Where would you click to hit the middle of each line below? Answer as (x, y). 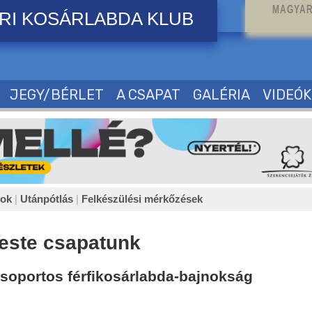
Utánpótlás (47, 199)
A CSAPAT (148, 95)
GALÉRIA (221, 95)
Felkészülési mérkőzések (142, 199)
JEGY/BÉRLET (57, 95)
